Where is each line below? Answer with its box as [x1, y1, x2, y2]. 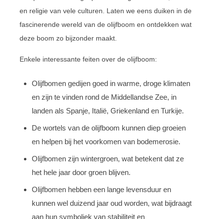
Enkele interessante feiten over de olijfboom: [20, 55, 157, 63]
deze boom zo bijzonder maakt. [20, 34, 117, 42]
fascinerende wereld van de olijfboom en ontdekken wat [20, 21, 192, 28]
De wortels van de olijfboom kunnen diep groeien [32, 124, 186, 132]
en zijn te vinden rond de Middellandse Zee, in [32, 93, 176, 101]
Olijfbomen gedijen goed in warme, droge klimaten [32, 79, 190, 88]
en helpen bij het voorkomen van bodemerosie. [32, 137, 180, 146]
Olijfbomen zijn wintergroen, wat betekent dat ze [32, 154, 184, 163]
